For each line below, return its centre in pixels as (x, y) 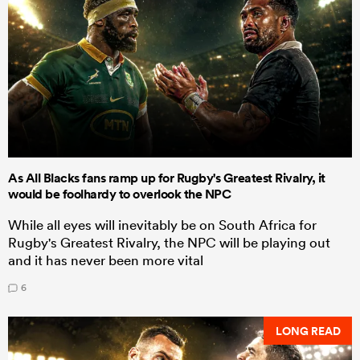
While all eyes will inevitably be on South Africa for (162, 225)
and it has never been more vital (106, 260)
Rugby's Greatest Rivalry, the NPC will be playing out (169, 243)
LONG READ (308, 331)
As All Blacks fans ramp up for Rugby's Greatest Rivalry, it (167, 178)
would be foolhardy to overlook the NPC (119, 194)
